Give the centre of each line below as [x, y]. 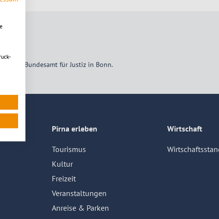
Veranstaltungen [79, 193]
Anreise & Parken [80, 208]
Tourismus [69, 149]
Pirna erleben [75, 129]
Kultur [62, 164]
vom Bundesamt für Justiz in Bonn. [61, 65]
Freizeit [64, 179]
